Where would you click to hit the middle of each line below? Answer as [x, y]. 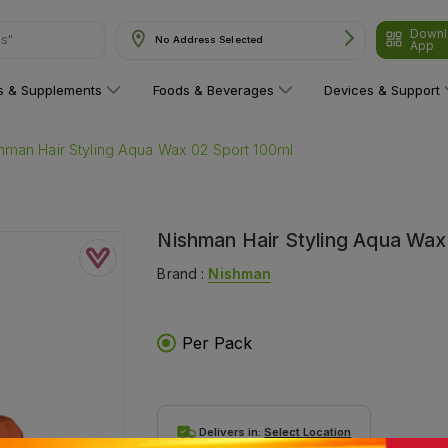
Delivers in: [232, 431]
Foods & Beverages [213, 90]
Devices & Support [382, 90]
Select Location [308, 431]
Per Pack [217, 342]
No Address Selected [209, 39]
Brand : [183, 273]
